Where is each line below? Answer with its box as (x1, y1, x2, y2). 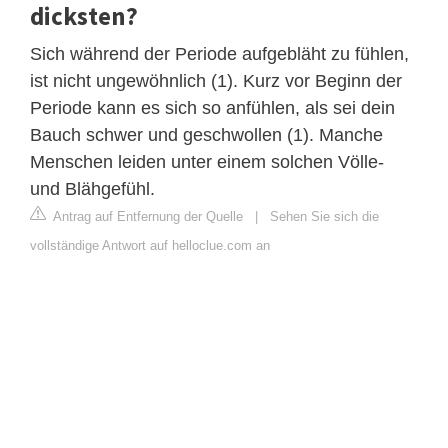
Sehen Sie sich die (270, 208, 379, 224)
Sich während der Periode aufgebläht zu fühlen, (30, 43, 409, 64)
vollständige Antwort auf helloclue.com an (30, 237, 270, 253)
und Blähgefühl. (30, 178, 155, 199)
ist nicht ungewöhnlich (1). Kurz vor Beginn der (30, 70, 402, 91)
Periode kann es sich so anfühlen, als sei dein (30, 97, 395, 118)
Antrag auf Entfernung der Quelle (50, 208, 243, 224)
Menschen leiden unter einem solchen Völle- (30, 151, 384, 172)
